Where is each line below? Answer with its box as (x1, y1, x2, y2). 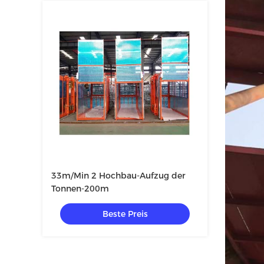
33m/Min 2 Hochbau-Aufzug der (51, 170, 186, 181)
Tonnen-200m (51, 183, 109, 194)
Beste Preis (102, 209, 148, 219)
